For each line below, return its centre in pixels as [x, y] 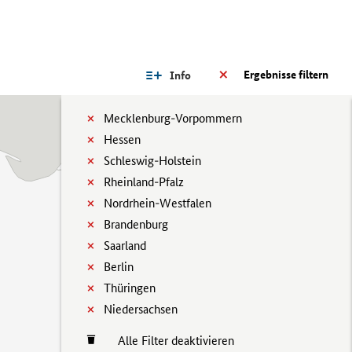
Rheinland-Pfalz [144, 182]
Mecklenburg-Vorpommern [173, 118]
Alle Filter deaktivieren [168, 341]
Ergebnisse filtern [286, 75]
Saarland [125, 246]
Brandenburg [136, 224]
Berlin [119, 267]
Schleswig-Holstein [152, 161]
